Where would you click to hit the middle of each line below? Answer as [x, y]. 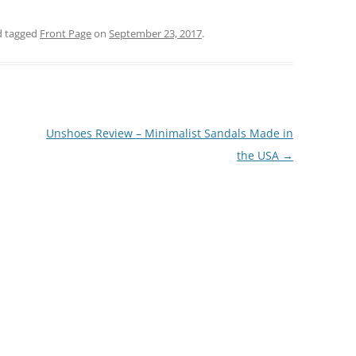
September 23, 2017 [155, 33]
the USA [259, 155]
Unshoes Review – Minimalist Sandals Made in [169, 133]
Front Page [66, 33]
